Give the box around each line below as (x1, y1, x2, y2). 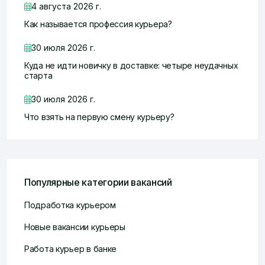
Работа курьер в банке (24, 244, 117, 254)
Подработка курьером (24, 200, 116, 210)
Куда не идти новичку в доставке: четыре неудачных (24, 60, 238, 70)
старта (24, 70, 53, 80)
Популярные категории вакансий (24, 176, 172, 188)
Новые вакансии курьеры (24, 222, 125, 232)
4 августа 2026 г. (31, 1, 101, 11)
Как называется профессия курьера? (24, 19, 172, 29)
